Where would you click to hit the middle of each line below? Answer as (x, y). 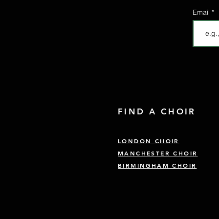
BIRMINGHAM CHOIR (157, 165)
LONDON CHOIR (149, 141)
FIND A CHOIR (157, 112)
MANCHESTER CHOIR (158, 153)
